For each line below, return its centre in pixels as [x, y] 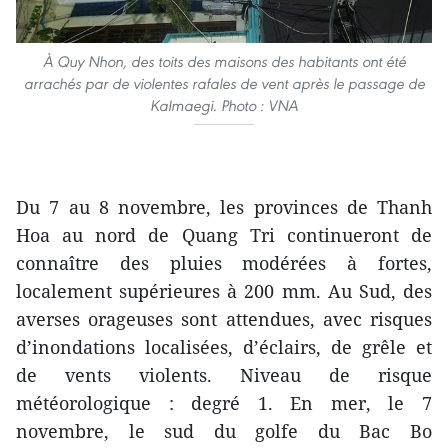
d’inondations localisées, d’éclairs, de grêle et [224, 346]
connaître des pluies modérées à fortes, [224, 262]
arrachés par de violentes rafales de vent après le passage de [224, 83]
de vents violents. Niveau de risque [224, 374]
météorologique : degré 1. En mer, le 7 [224, 402]
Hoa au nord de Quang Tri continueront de [224, 234]
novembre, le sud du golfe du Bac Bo [224, 430]
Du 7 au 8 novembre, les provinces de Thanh [224, 206]
